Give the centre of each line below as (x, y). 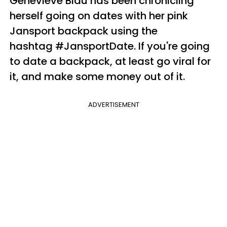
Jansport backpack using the (84, 31)
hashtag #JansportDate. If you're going (110, 46)
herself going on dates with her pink (99, 15)
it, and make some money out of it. (97, 76)
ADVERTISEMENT (113, 104)
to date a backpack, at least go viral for (110, 61)
